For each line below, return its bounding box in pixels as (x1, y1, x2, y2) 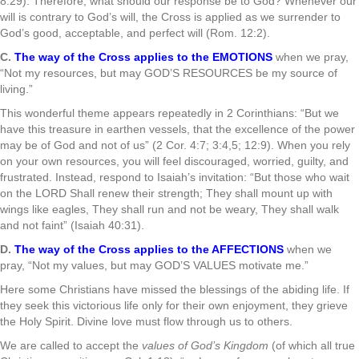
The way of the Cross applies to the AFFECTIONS (14, 243, 287, 256)
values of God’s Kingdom (142, 339, 268, 352)
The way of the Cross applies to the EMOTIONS (14, 50, 276, 63)
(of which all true (268, 339, 355, 352)
